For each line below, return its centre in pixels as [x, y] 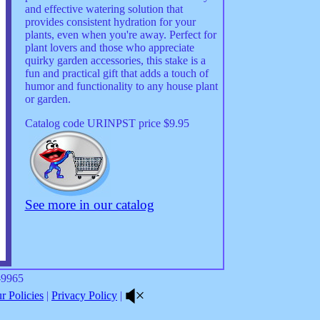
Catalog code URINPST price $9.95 [107, 123]
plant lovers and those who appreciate [109, 47]
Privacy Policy [84, 295]
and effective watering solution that [104, 9]
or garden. [47, 99]
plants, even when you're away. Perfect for [120, 35]
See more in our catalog [89, 205]
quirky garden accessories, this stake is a [115, 60]
